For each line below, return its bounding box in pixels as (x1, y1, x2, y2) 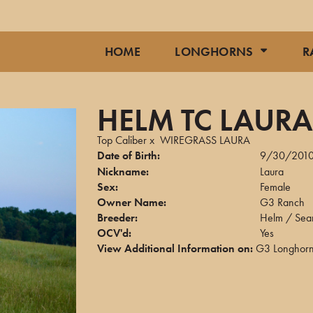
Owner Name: (97, 195, 166, 210)
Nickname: (97, 164, 149, 179)
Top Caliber (97, 133, 147, 147)
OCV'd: (97, 226, 131, 240)
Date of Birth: (97, 148, 160, 163)
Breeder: (97, 210, 138, 225)
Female (260, 180, 291, 194)
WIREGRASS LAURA (160, 133, 250, 147)
